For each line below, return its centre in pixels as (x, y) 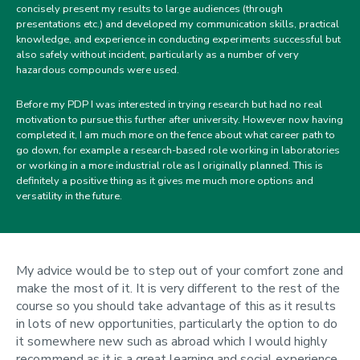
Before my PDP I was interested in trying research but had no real (169, 104)
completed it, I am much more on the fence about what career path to (176, 135)
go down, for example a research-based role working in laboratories (178, 150)
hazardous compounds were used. (98, 70)
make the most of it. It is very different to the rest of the (178, 288)
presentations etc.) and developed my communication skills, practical (178, 24)
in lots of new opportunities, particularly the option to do (177, 324)
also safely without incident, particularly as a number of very (157, 55)
